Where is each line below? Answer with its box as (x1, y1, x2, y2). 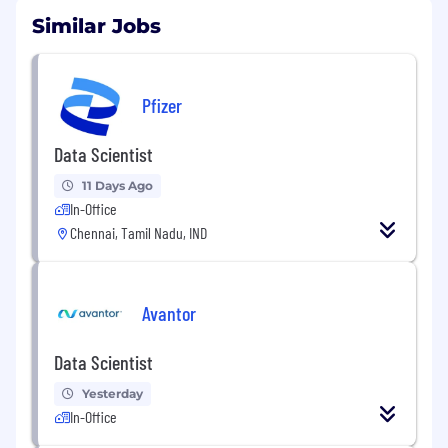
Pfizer (142, 92, 182, 117)
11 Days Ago (82, 178, 153, 194)
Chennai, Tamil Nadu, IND (70, 223, 207, 243)
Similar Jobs (32, 14, 161, 39)
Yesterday (82, 386, 143, 402)
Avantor (142, 300, 196, 325)
